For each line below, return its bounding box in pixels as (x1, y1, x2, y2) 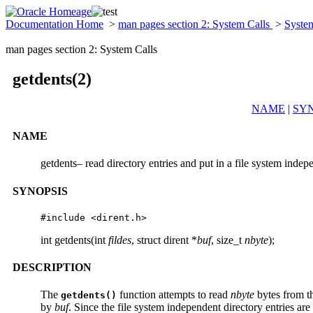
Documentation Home (6, 18, 103, 30)
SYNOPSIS (13, 184, 68, 197)
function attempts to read (117, 289, 231, 301)
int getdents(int (41, 233, 108, 246)
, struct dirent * (131, 233, 197, 246)
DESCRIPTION (13, 261, 92, 274)
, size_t (211, 233, 245, 246)
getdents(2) (13, 69, 92, 88)
